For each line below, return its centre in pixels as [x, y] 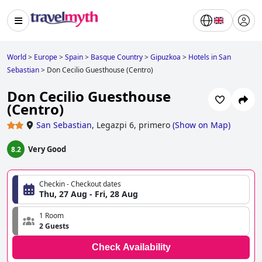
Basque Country [117, 57]
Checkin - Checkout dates [80, 184]
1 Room [51, 216]
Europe [46, 57]
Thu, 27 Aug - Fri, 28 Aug [89, 194]
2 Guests [54, 226]
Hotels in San [210, 57]
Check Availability [131, 247]
